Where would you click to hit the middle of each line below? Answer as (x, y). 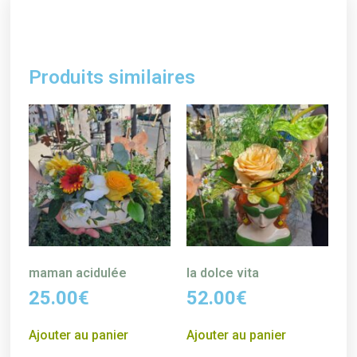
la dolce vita (223, 273)
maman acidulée (78, 273)
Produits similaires (112, 78)
